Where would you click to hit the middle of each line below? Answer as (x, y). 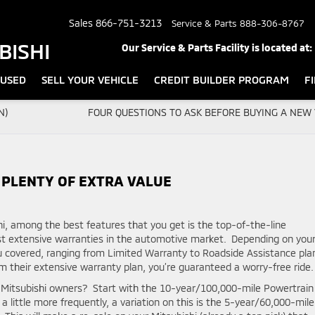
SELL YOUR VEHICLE (90, 79)
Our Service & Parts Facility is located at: (217, 47)
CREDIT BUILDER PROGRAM (221, 79)
